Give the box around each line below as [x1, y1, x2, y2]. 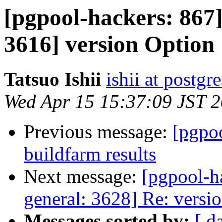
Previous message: [24, 121, 172, 143]
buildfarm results [24, 143, 156, 165]
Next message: [24, 166, 142, 187]
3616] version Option [4, 31, 215, 57]
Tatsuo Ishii [4, 68, 101, 90]
